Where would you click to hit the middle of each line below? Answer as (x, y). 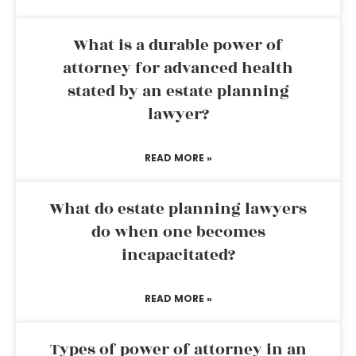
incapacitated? (178, 255)
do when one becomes (178, 232)
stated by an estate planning (178, 91)
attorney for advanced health (178, 68)
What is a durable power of (178, 45)
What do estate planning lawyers (178, 209)
